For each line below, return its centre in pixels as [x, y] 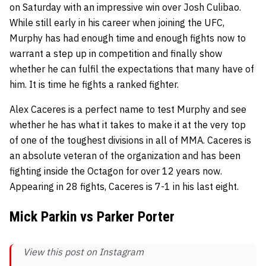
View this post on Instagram [83, 252]
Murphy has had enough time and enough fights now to [128, 38]
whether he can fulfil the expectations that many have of [132, 69]
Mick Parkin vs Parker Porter [92, 217]
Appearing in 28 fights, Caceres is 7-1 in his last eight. [124, 187]
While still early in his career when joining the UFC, [117, 23]
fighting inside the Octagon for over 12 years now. [116, 171]
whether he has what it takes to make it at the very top [128, 125]
